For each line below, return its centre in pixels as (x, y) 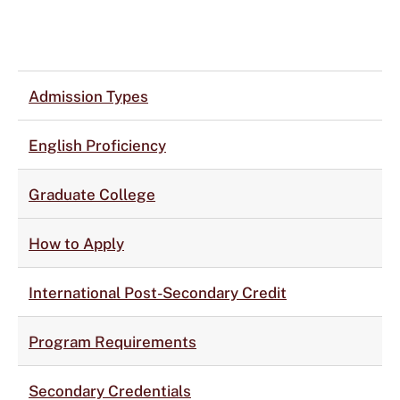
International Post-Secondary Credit (158, 293)
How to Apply (76, 244)
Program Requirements (112, 342)
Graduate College (92, 195)
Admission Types (88, 96)
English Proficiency (97, 146)
